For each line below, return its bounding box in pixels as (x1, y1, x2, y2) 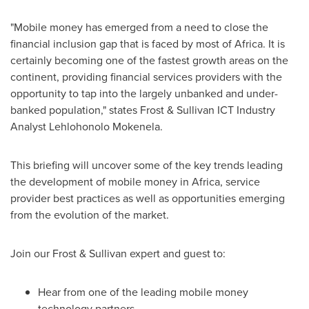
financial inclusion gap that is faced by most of (10, 36, 235, 52)
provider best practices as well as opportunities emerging (10, 190, 285, 206)
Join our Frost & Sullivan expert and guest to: (10, 246, 226, 261)
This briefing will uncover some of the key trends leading (10, 157, 283, 173)
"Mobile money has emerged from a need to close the (10, 19, 268, 35)
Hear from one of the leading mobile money (38, 284, 248, 300)
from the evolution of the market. (10, 207, 169, 223)
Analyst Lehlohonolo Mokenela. (10, 119, 163, 134)
